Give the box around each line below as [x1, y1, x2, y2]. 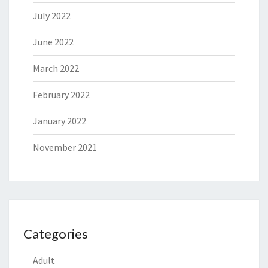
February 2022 [33, 89, 90, 101]
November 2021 [33, 141, 97, 154]
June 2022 [33, 36, 74, 48]
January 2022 [33, 115, 86, 127]
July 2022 [33, 10, 71, 22]
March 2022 [33, 62, 79, 75]
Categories [23, 226, 88, 242]
